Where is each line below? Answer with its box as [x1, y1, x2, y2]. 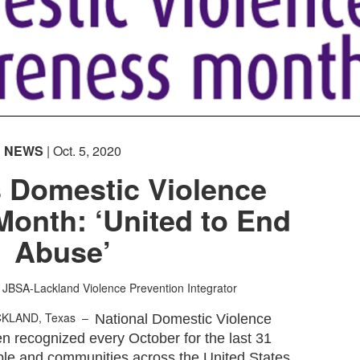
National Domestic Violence [95, 310, 272, 327]
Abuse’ [14, 229, 111, 272]
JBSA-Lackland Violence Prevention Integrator [2, 279, 237, 296]
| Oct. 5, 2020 [43, 141, 121, 160]
